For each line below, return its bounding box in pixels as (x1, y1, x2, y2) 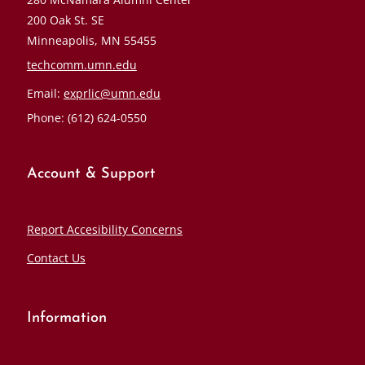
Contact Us (26, 249, 86, 266)
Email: (26, 85, 64, 101)
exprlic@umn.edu (63, 85, 161, 101)
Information (26, 310, 107, 327)
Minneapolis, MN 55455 (26, 32, 156, 48)
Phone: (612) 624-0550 (26, 109, 147, 125)
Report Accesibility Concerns (26, 221, 182, 237)
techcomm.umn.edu (26, 56, 137, 73)
